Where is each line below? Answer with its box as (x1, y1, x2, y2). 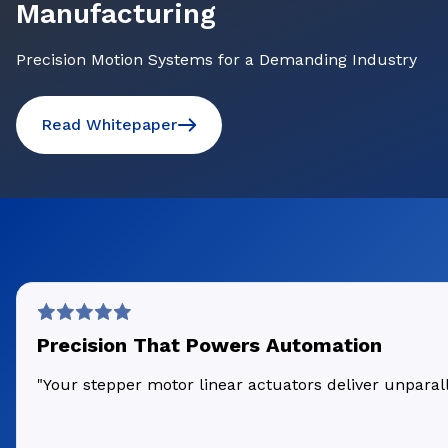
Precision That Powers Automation (37, 333, 382, 357)
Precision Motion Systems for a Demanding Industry (16, 50, 417, 69)
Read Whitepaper (41, 115, 177, 134)
